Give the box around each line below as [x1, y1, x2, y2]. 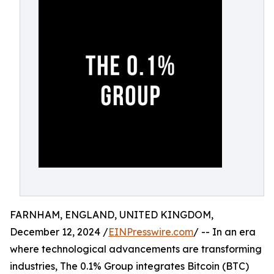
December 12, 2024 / [10, 226, 108, 238]
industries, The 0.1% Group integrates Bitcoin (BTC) [10, 260, 249, 272]
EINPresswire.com [108, 226, 193, 238]
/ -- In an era [193, 226, 256, 238]
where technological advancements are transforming [10, 243, 262, 255]
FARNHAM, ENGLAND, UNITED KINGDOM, [10, 209, 213, 221]
